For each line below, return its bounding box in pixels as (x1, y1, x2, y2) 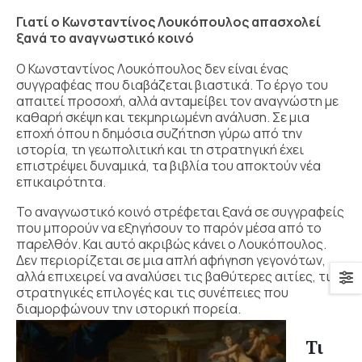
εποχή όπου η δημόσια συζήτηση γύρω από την (16, 124, 302, 142)
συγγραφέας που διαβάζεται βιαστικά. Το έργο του (16, 75, 328, 94)
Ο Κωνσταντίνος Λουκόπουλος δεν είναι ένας (16, 59, 288, 78)
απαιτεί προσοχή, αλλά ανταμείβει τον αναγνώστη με (16, 91, 339, 110)
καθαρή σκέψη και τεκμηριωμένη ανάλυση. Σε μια (16, 107, 309, 126)
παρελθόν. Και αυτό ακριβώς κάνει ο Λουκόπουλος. (16, 235, 326, 254)
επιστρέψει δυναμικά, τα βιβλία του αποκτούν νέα (16, 156, 321, 175)
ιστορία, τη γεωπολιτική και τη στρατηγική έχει (16, 140, 304, 158)
